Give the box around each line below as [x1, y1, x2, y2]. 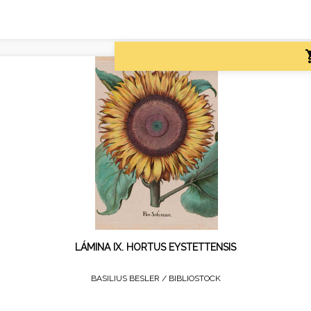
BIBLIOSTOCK [168, 273, 221, 283]
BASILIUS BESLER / [90, 273, 169, 283]
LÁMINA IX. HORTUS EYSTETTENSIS [75, 241, 236, 253]
